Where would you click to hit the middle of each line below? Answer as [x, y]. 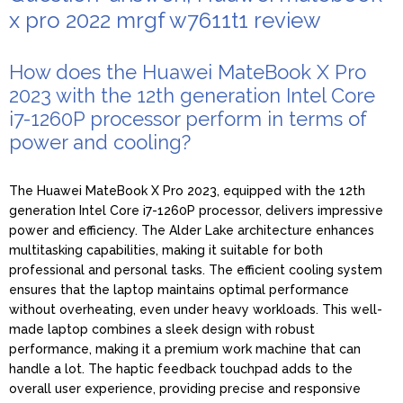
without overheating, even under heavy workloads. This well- [196, 309]
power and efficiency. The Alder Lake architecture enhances [192, 230]
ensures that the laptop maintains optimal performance [179, 289]
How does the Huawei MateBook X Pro [188, 72]
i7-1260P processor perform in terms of [188, 118]
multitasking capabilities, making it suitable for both [166, 250]
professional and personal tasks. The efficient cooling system [196, 269]
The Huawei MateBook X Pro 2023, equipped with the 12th [187, 190]
